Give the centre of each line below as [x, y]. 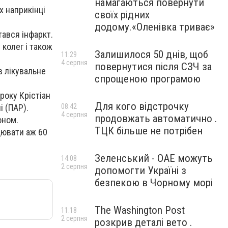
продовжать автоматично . [156, 119]
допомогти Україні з [140, 170]
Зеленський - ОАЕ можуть [154, 158]
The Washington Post [140, 210]
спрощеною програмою [148, 79]
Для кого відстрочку [142, 106]
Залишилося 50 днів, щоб [151, 54]
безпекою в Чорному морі [154, 183]
